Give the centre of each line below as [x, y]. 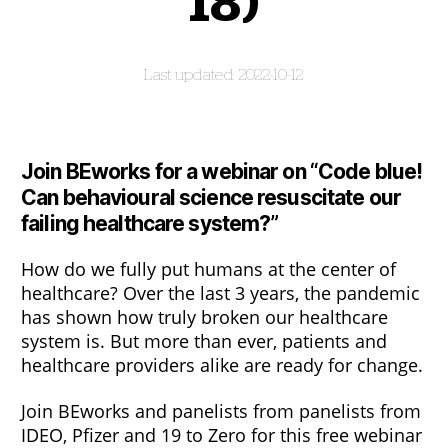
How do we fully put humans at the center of [208, 269]
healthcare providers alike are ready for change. [222, 365]
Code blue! [370, 171]
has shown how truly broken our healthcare [204, 317]
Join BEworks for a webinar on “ [169, 171]
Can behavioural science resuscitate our [211, 197]
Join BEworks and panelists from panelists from [221, 410]
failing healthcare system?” [150, 223]
